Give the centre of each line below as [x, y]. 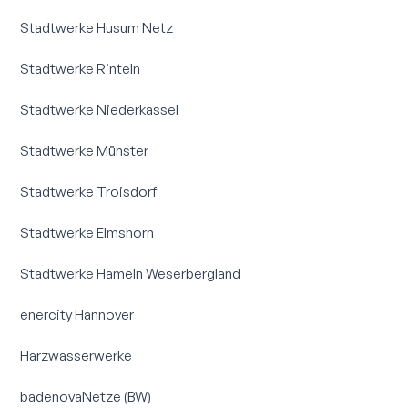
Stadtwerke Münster [85, 151]
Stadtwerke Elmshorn [87, 233]
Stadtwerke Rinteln [81, 69]
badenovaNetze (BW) [86, 396]
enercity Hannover [77, 315]
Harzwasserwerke [76, 355]
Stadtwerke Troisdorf [89, 192]
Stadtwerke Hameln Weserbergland [131, 274]
